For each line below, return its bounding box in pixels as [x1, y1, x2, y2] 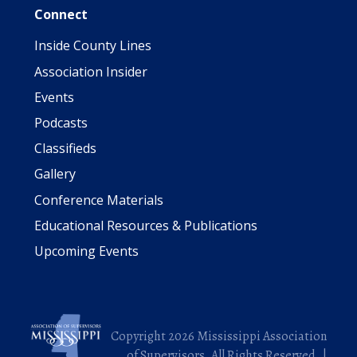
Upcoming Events [34, 241, 139, 260]
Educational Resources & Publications [34, 216, 257, 234]
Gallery [34, 165, 76, 183]
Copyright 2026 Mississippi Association [111, 327, 327, 345]
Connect [34, 6, 88, 24]
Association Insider [34, 62, 147, 80]
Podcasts [34, 114, 88, 131]
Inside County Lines [34, 37, 151, 55]
